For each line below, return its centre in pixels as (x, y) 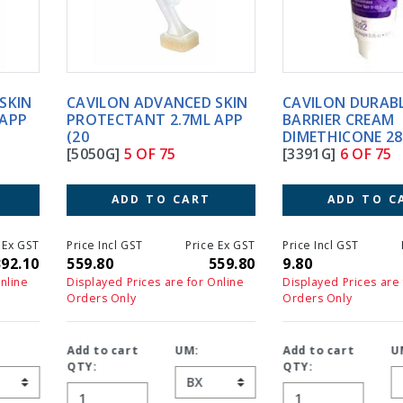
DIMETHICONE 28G (280, 136)
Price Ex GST (153, 245)
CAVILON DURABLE (281, 102)
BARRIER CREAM (271, 119)
